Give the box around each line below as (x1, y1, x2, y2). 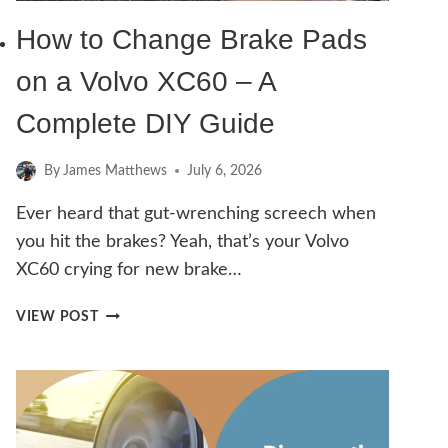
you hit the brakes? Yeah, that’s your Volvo (16, 233, 349, 252)
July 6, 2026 (187, 163, 263, 179)
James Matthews (63, 163, 168, 179)
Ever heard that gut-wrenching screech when (16, 205, 376, 224)
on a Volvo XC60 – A (16, 66, 275, 98)
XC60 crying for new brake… (16, 261, 242, 280)
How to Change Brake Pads (16, 24, 367, 56)
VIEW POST (16, 309, 99, 325)
